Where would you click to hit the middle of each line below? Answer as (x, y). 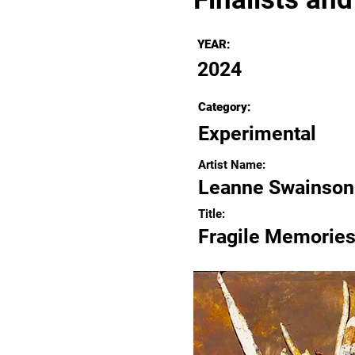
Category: (225, 107)
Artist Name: (232, 165)
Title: (212, 214)
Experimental (257, 134)
